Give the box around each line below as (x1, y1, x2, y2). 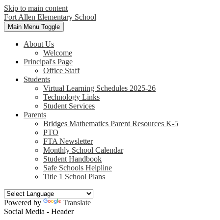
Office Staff (43, 66, 80, 75)
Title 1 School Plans (43, 172, 105, 181)
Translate (63, 198, 91, 207)
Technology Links (43, 93, 100, 101)
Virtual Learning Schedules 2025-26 (43, 84, 156, 92)
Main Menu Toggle (8, 23, 60, 30)
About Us (24, 40, 54, 48)
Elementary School (37, 13, 96, 21)
